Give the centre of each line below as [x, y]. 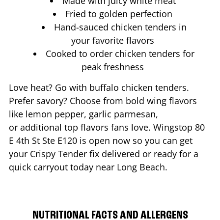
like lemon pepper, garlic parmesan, [83, 114]
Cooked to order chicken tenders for [120, 53]
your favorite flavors [114, 40]
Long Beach [141, 167]
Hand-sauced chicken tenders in [120, 27]
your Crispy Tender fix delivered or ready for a [104, 153]
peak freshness [114, 67]
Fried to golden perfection [120, 14]
